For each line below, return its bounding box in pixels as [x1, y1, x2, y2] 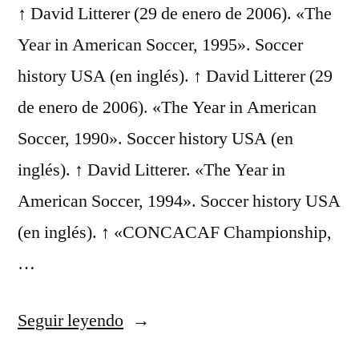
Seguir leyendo [18, 309, 123, 332]
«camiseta [123, 309, 194, 331]
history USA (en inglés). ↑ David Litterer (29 [18, 65, 333, 87]
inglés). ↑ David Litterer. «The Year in [18, 159, 285, 181]
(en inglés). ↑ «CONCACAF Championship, [18, 221, 332, 244]
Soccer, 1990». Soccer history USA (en [18, 127, 293, 150]
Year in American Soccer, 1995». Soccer [18, 34, 303, 56]
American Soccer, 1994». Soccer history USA [18, 190, 341, 212]
